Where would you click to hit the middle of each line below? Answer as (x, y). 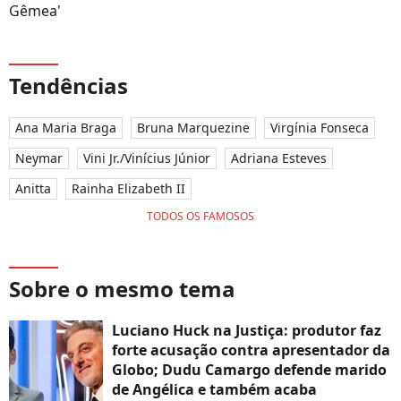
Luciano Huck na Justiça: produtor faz (247, 331)
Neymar (39, 158)
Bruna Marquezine (193, 128)
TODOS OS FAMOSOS (200, 217)
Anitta (33, 189)
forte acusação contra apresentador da (251, 350)
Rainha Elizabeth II (128, 189)
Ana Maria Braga (66, 128)
